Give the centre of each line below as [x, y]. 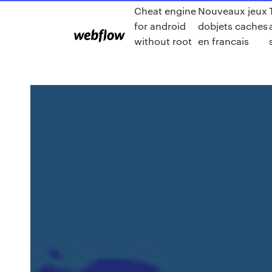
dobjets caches [233, 26]
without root [163, 41]
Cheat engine [165, 11]
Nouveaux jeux [233, 11]
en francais [224, 41]
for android [160, 26]
